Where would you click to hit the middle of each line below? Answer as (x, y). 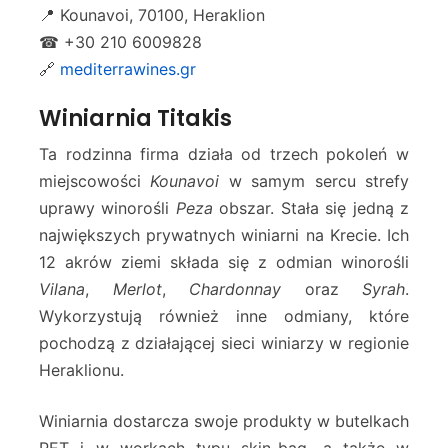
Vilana (62, 289)
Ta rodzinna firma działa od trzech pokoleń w (224, 154)
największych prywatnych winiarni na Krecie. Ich (224, 235)
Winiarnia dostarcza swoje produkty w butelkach (224, 421)
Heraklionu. (81, 370)
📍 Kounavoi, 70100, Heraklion (152, 15)
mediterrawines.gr (128, 69)
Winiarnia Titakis (135, 119)
